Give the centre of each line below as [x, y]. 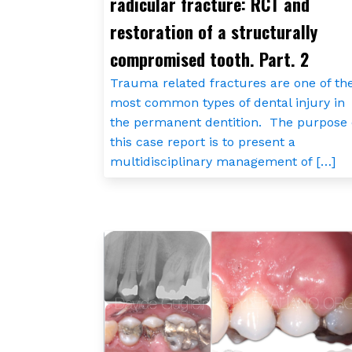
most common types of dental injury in [227, 103]
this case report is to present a [203, 142]
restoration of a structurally [214, 32]
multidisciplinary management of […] [223, 162]
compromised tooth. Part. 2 [209, 59]
